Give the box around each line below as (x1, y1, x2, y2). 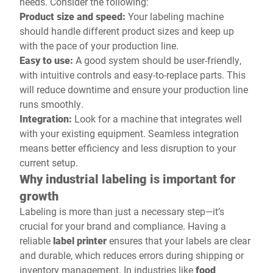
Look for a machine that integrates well (74, 112, 242, 125)
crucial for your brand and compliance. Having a (19, 219, 226, 232)
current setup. (19, 156, 80, 169)
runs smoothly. (19, 97, 86, 110)
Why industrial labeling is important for (19, 171, 236, 186)
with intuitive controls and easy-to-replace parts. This (19, 68, 246, 81)
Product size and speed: (19, 10, 128, 23)
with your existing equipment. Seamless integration (19, 127, 239, 140)
